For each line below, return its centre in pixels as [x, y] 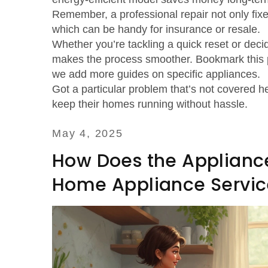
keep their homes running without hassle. [150, 104]
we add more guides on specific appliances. [156, 74]
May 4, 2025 [88, 133]
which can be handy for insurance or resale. [156, 29]
